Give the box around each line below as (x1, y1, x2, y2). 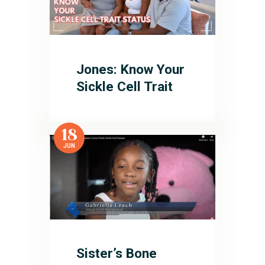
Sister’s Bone (76, 245, 157, 262)
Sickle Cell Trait (76, 78, 173, 95)
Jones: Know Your (76, 61, 185, 77)
